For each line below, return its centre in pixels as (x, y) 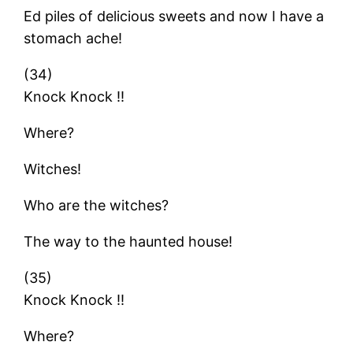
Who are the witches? (97, 205)
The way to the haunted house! (128, 241)
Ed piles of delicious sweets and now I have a (174, 16)
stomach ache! (73, 38)
